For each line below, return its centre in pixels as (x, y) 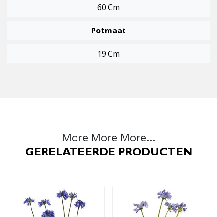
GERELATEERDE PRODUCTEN (108, 154)
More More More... (108, 138)
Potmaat (108, 31)
